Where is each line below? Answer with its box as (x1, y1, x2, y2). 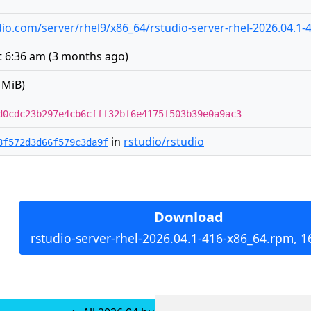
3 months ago (52, 49, 125, 64)
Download (154, 208, 224, 226)
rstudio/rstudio (124, 134, 204, 149)
